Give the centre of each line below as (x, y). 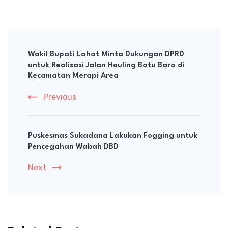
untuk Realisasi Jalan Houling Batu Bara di (106, 65)
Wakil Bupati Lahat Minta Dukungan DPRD (106, 54)
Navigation (44, 58)
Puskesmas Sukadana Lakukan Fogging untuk (113, 136)
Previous (60, 97)
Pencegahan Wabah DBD (73, 147)
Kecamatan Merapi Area (73, 76)
